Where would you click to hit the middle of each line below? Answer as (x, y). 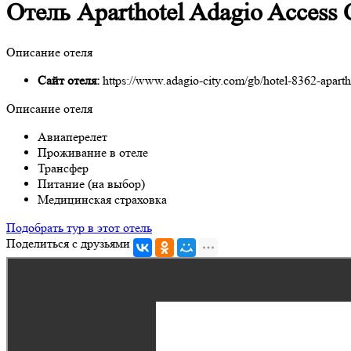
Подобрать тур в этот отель (79, 227)
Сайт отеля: (70, 80)
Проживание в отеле (93, 152)
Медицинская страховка (102, 199)
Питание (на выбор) (91, 183)
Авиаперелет (72, 136)
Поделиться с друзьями (68, 243)
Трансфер (63, 168)
